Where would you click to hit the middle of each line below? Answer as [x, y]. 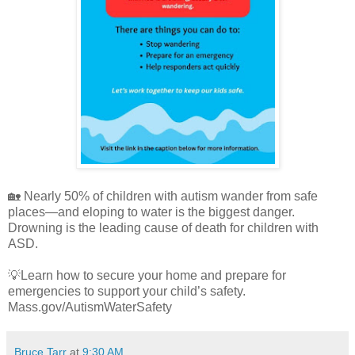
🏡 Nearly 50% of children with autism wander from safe [163, 196]
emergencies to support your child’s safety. [127, 291]
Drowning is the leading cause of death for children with [163, 227]
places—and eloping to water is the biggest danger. [151, 212]
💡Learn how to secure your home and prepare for [147, 275]
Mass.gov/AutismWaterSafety [90, 307]
